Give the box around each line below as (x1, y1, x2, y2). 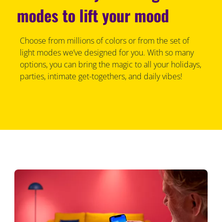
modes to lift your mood (17, 3, 169, 27)
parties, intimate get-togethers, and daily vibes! (19, 70, 182, 82)
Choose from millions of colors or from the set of (19, 35, 189, 46)
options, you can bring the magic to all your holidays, (19, 58, 201, 70)
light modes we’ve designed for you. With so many (19, 47, 194, 58)
